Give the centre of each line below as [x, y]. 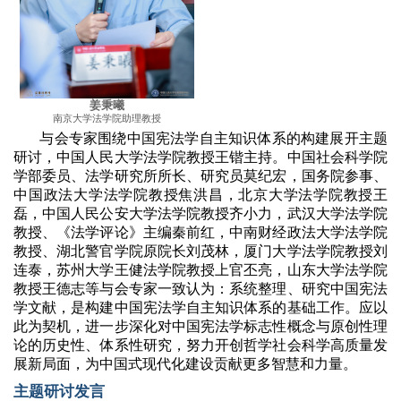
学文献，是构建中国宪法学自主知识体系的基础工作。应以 [200, 307]
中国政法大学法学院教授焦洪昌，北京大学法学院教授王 [200, 194]
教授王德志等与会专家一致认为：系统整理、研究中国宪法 [200, 288]
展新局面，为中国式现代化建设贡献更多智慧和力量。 [185, 363]
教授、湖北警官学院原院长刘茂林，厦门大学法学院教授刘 [200, 251]
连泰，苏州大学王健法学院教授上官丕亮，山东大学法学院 [200, 269]
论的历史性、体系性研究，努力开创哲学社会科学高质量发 [200, 345]
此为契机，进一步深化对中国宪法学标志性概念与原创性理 [200, 326]
